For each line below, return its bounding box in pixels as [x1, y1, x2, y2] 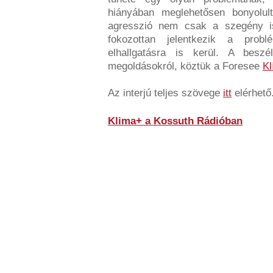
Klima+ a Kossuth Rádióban [108, 115, 243, 127]
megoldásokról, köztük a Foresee [108, 60, 263, 72]
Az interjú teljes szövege [108, 87, 223, 99]
